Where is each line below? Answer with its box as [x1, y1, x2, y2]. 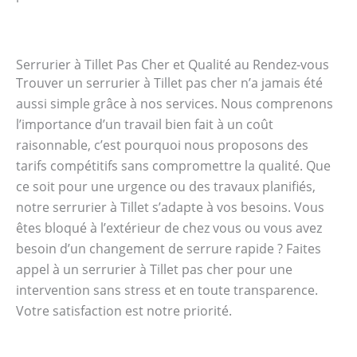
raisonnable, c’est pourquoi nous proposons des [16, 136, 308, 155]
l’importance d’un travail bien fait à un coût [16, 116, 273, 134]
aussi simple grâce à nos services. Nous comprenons [16, 95, 333, 113]
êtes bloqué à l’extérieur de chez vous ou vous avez [16, 219, 322, 237]
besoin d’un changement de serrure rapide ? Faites [16, 240, 321, 258]
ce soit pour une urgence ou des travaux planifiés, [16, 178, 316, 196]
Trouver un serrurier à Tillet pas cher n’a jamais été [16, 74, 323, 92]
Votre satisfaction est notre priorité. [16, 302, 232, 320]
